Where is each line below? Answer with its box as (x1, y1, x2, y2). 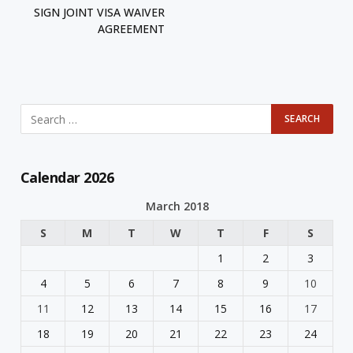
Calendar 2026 (20, 168, 113, 188)
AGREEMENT (98, 21, 165, 37)
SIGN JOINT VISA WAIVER (34, 5, 165, 20)
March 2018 (145, 199, 209, 214)
